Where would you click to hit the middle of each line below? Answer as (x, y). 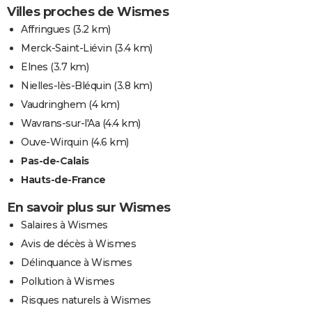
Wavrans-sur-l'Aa (60, 123)
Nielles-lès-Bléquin (66, 85)
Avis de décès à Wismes (78, 243)
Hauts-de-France (63, 179)
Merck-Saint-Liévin (66, 48)
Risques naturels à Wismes (86, 300)
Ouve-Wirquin (54, 142)
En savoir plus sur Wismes (89, 207)
